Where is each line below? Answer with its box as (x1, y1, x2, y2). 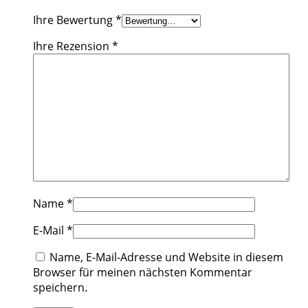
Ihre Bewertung (33, 12, 115, 27)
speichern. (33, 279, 87, 295)
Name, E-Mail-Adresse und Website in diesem (49, 249, 283, 265)
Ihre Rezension (33, 38, 112, 54)
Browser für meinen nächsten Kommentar (33, 264, 252, 280)
